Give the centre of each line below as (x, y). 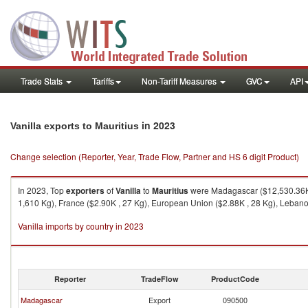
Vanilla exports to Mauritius (75, 126)
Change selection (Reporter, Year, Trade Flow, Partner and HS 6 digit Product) (155, 156)
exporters (85, 190)
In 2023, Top (42, 190)
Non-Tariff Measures (180, 81)
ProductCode (235, 279)
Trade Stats (43, 81)
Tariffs (103, 81)
